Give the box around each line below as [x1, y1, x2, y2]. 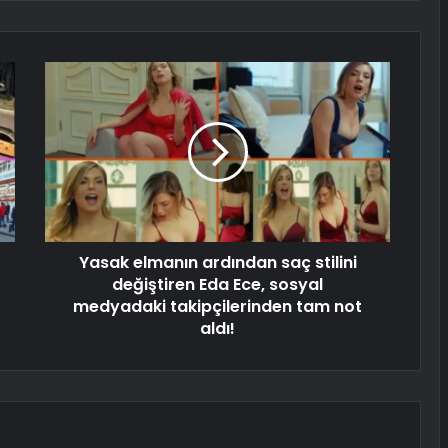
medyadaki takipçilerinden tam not [73, 295, 362, 319]
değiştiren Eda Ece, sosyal [112, 273, 323, 297]
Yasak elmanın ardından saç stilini [78, 251, 357, 275]
